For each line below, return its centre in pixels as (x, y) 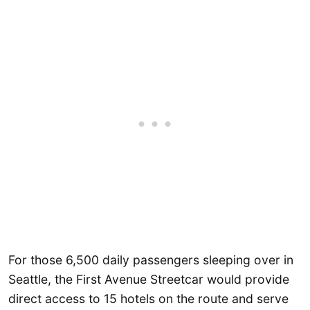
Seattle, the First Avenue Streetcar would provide (149, 280)
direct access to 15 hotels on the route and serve (148, 299)
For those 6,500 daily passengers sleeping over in (151, 260)
